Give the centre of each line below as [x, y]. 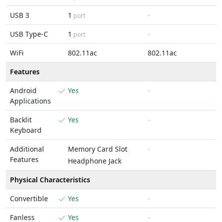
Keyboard [26, 130]
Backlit [21, 120]
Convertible [29, 198]
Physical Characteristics [50, 180]
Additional [27, 149]
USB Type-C [29, 34]
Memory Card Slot [98, 149]
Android [23, 90]
